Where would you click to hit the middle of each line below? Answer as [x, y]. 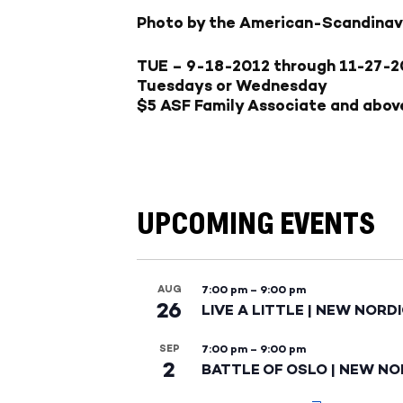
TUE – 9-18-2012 [203, 65]
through [304, 65]
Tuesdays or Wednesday [232, 85]
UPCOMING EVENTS [256, 224]
